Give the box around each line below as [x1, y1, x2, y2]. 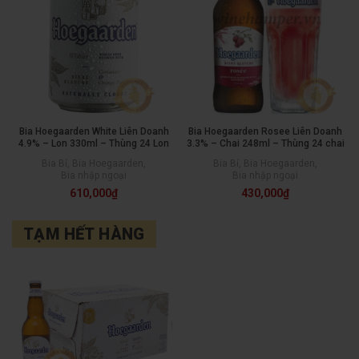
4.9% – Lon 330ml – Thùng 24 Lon [18, 138, 169, 149]
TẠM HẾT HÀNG [23, 224, 145, 244]
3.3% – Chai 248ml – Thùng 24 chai [186, 138, 345, 149]
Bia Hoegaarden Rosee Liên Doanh [188, 126, 342, 137]
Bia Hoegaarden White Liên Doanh [18, 126, 169, 137]
